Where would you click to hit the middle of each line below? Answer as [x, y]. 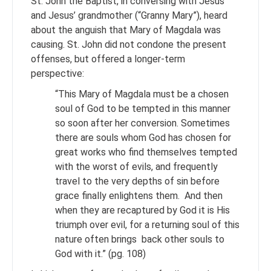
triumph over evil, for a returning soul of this [147, 225]
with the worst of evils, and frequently [136, 167]
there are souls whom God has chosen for [143, 138]
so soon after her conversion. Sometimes [142, 123]
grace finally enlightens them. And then [139, 196]
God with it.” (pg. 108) [100, 254]
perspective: [59, 73]
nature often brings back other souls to [140, 239]
